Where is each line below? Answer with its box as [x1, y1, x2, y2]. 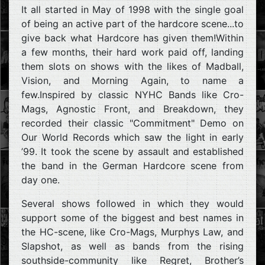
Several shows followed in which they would [21, 197, 244, 209]
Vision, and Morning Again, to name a [21, 74, 244, 86]
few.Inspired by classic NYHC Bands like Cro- [21, 88, 244, 101]
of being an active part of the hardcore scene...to [21, 17, 244, 30]
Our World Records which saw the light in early [21, 131, 244, 143]
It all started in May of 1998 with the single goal [21, 3, 244, 15]
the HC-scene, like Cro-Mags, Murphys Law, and [21, 225, 244, 238]
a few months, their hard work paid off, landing [21, 46, 244, 58]
